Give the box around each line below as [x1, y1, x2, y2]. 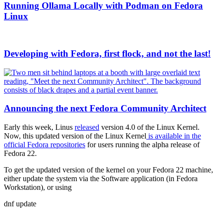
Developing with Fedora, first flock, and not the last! [4, 48, 211, 59]
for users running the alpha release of [85, 140, 200, 149]
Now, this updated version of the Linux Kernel [4, 132, 146, 140]
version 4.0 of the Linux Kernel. [99, 123, 200, 132]
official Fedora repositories [4, 140, 85, 149]
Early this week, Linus [4, 123, 75, 132]
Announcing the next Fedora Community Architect [4, 103, 206, 114]
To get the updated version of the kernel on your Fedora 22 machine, [4, 166, 213, 174]
